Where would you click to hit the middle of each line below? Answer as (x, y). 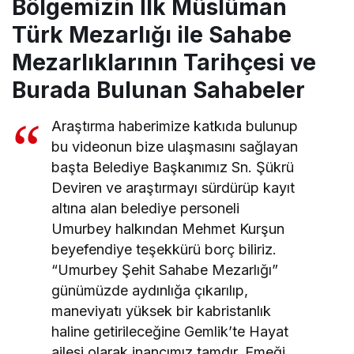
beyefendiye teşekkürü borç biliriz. (164, 249)
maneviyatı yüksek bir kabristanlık (162, 311)
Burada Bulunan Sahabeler (158, 90)
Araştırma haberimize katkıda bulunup (175, 126)
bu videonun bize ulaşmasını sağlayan (175, 146)
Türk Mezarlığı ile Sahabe (152, 34)
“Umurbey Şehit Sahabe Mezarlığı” (165, 269)
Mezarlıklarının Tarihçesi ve (164, 62)
